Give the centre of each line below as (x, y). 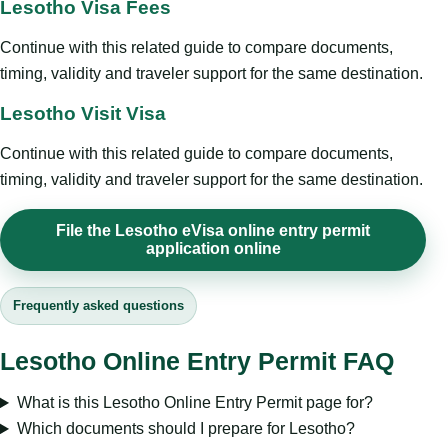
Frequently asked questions (98, 306)
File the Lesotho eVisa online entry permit (213, 231)
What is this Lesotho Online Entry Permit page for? (194, 403)
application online (213, 249)
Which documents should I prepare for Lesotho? (185, 429)
